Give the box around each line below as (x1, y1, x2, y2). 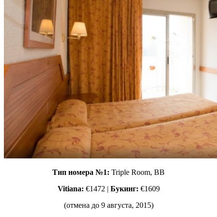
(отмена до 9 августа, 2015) (63, 201, 154, 210)
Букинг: (110, 185, 140, 193)
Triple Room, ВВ (111, 168, 165, 177)
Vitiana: (57, 185, 84, 193)
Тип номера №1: (52, 168, 111, 177)
